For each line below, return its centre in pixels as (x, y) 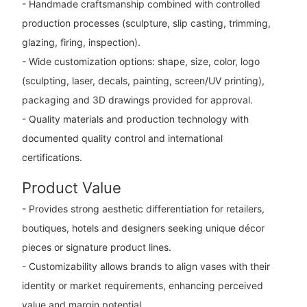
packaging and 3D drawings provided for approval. (137, 100)
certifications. (52, 158)
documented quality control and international (122, 138)
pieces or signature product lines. (96, 247)
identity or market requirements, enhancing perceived (142, 285)
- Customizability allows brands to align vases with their (146, 266)
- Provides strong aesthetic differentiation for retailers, (143, 208)
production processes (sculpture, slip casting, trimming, (146, 23)
